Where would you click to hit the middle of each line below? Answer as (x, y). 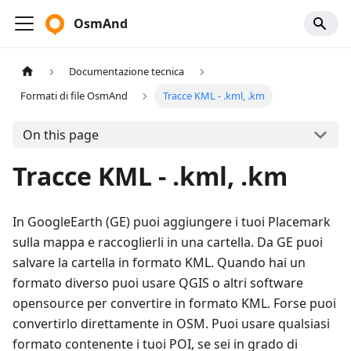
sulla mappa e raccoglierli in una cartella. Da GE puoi (168, 242)
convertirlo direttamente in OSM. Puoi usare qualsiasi (171, 324)
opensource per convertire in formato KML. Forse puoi (174, 304)
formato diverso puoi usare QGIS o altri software (158, 283)
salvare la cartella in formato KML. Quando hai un (159, 263)
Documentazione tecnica (127, 72)
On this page (60, 134)
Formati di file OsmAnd (74, 96)
